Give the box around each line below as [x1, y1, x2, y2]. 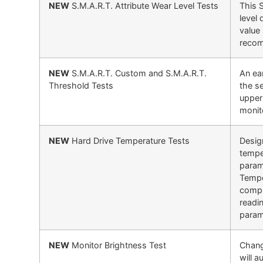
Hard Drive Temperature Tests [69, 135, 190, 146]
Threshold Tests [49, 80, 114, 90]
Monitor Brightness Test [69, 240, 167, 250]
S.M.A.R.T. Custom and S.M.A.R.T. [69, 68, 207, 78]
